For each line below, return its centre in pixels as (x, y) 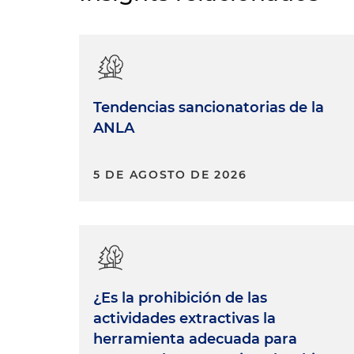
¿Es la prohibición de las (180, 298)
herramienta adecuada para (195, 339)
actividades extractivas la (185, 319)
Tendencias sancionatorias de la (209, 108)
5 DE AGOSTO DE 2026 (170, 175)
